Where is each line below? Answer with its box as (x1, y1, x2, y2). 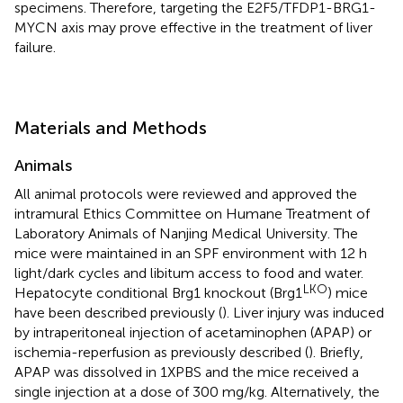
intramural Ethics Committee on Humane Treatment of (14, 204, 370, 222)
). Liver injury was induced (222, 303, 384, 321)
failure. (14, 38, 56, 56)
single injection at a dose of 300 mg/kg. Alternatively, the (14, 382, 380, 400)
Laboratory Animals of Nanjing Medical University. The (14, 224, 358, 242)
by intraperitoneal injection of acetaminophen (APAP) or (14, 323, 372, 341)
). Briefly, (309, 343, 363, 361)
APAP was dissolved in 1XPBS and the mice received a (14, 363, 359, 381)
